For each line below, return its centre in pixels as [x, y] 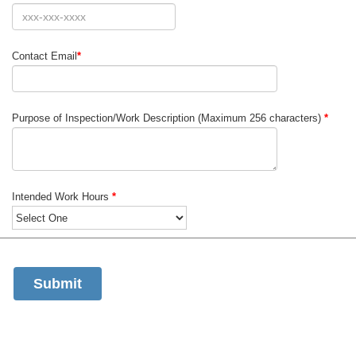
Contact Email [44, 56]
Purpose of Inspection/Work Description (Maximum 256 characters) [168, 118]
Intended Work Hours [62, 197]
